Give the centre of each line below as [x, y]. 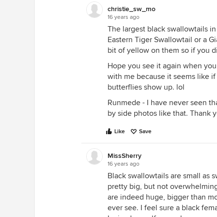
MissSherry [124, 156]
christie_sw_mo [132, 9]
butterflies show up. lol [146, 87]
